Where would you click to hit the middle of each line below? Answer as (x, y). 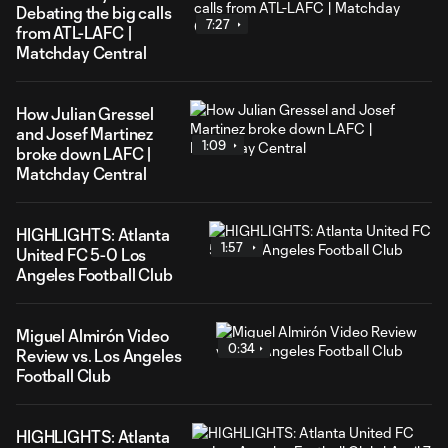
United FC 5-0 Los (81, 254)
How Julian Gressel (85, 113)
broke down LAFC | (84, 153)
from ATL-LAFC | (74, 32)
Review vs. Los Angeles (99, 355)
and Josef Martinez (85, 133)
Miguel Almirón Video (92, 335)
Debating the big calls (94, 12)
